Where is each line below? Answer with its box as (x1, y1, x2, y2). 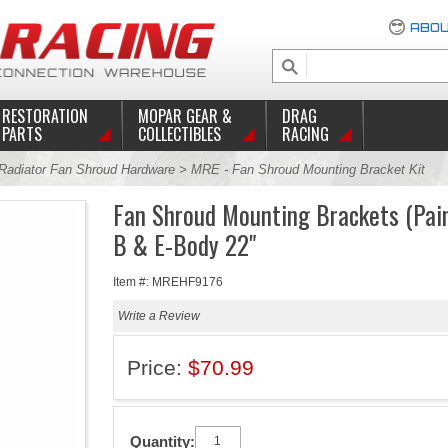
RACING (281, 122, 329, 146)
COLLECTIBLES (137, 122, 221, 146)
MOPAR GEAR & (137, 104, 232, 128)
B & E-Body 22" (112, 226, 256, 263)
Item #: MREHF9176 (112, 275, 223, 289)
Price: (126, 356, 188, 379)
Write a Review (117, 309, 200, 323)
